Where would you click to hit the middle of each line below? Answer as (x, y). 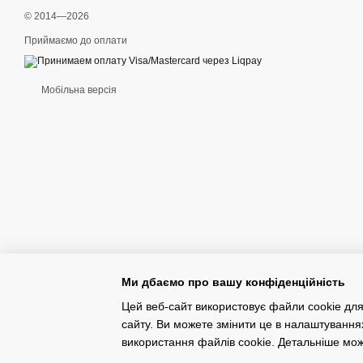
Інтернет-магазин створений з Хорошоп (106, 337)
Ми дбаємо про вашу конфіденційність (233, 282)
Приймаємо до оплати (76, 41)
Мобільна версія (78, 90)
